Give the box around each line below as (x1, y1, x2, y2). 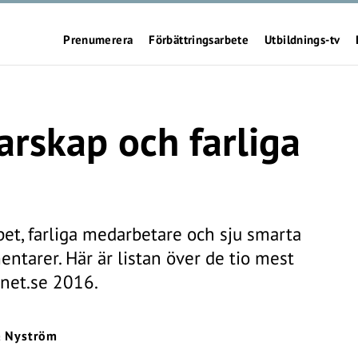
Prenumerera (63, 32, 133, 47)
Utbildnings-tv (265, 32, 340, 47)
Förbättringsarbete (149, 32, 249, 47)
